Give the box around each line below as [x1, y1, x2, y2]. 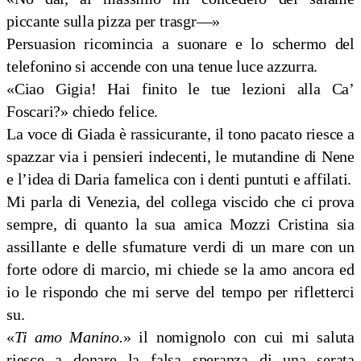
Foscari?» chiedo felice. [6, 102, 159, 121]
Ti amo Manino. [14, 328, 123, 346]
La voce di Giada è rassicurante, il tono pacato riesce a [6, 125, 355, 143]
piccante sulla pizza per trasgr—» [6, 12, 221, 31]
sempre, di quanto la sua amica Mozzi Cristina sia [6, 215, 355, 234]
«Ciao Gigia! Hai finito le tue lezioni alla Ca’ [6, 80, 355, 98]
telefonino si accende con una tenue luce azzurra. [6, 57, 318, 76]
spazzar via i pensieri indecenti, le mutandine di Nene [6, 147, 355, 166]
